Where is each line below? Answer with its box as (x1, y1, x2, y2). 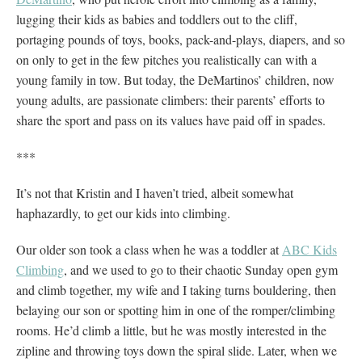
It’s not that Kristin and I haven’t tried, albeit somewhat (16, 183, 293, 201)
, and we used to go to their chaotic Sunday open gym (64, 260, 338, 278)
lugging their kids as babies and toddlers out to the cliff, (16, 10, 297, 27)
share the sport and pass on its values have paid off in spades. (16, 111, 326, 128)
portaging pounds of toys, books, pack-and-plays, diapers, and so (16, 30, 345, 48)
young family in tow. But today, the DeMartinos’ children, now (16, 70, 335, 88)
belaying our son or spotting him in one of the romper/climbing (16, 301, 335, 318)
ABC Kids (282, 240, 337, 258)
